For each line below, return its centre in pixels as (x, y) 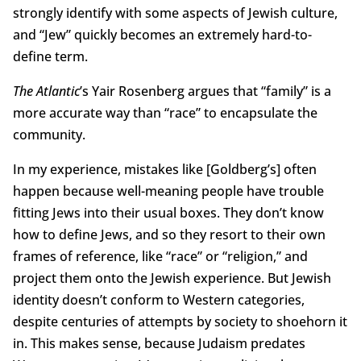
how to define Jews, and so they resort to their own (169, 235)
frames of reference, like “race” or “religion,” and (160, 257)
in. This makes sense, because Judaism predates (159, 344)
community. (49, 135)
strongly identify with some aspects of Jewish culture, (175, 13)
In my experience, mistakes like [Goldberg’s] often (164, 170)
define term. (50, 57)
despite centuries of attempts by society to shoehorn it (180, 322)
